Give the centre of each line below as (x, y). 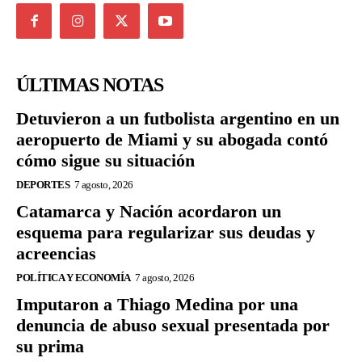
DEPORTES (43, 185)
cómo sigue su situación (105, 161)
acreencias (56, 254)
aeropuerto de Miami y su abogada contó (172, 140)
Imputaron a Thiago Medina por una (157, 305)
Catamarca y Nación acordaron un (149, 212)
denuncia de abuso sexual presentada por (173, 326)
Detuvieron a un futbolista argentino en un (178, 119)
